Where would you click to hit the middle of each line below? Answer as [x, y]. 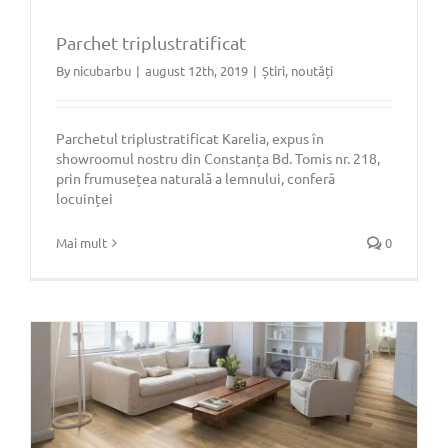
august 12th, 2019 [196, 71]
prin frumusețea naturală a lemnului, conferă [195, 178]
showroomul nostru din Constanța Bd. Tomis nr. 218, [218, 158]
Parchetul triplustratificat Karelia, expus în [190, 138]
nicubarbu [102, 71]
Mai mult [81, 243]
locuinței [84, 198]
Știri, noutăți [297, 71]
